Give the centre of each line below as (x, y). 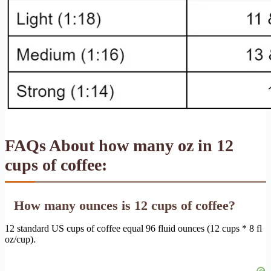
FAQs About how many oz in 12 (119, 145)
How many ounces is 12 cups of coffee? (125, 205)
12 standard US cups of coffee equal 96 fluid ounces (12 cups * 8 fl (133, 228)
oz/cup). (20, 239)
